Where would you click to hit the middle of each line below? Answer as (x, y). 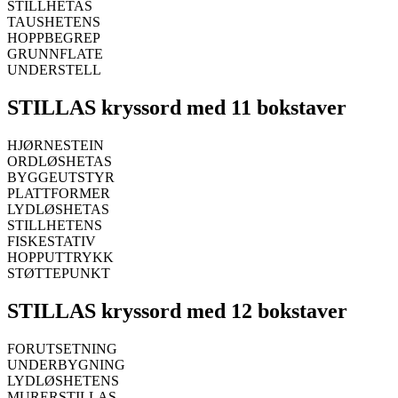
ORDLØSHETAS (60, 162)
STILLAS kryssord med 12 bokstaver (177, 311)
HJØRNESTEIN (56, 146)
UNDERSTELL (54, 70)
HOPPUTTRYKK (60, 258)
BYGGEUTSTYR (61, 178)
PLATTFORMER (59, 194)
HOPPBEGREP (54, 38)
